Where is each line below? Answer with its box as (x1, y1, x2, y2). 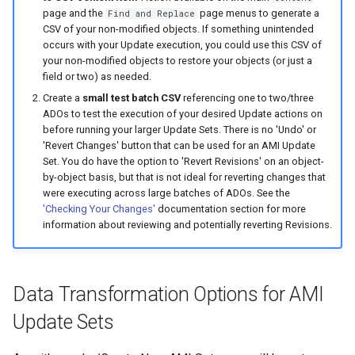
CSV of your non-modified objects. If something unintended (42, 23, 314, 36)
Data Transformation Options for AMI (13, 282, 324, 306)
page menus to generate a (197, 7, 319, 20)
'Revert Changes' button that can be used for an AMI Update (42, 139, 315, 151)
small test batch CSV (82, 91, 181, 104)
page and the (42, 7, 105, 20)
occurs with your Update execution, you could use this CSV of (42, 39, 322, 52)
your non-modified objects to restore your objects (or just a (42, 55, 312, 67)
